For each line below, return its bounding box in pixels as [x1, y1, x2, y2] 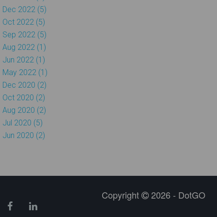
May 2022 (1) [2, 67, 47, 77]
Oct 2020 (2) [2, 93, 45, 102]
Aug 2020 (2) [2, 105, 46, 115]
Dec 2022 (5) [2, 4, 46, 14]
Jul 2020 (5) [2, 118, 43, 127]
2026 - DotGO [149, 188, 206, 201]
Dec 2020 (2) [2, 80, 46, 90]
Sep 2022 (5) [2, 30, 46, 39]
